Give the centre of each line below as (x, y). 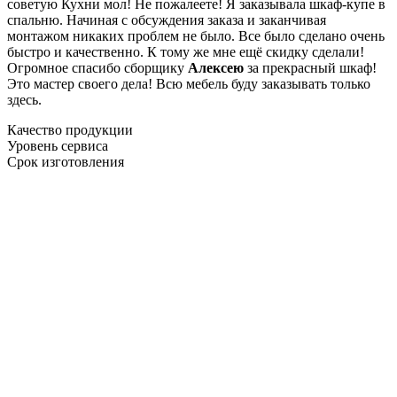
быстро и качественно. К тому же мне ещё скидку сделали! (186, 51)
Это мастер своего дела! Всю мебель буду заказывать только (189, 83)
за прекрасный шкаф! (310, 67)
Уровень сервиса (58, 145)
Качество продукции (70, 129)
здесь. (24, 99)
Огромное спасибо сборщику (97, 67)
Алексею (216, 67)
